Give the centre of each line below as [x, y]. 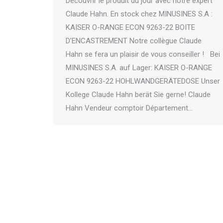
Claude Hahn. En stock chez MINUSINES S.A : [139, 14]
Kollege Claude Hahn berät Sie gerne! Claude [138, 95]
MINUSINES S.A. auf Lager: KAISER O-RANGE [139, 68]
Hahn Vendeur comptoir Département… [129, 108]
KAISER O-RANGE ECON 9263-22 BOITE [130, 28]
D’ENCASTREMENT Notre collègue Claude [134, 41]
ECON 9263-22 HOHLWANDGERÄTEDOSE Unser [143, 81]
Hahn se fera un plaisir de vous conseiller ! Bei [143, 55]
